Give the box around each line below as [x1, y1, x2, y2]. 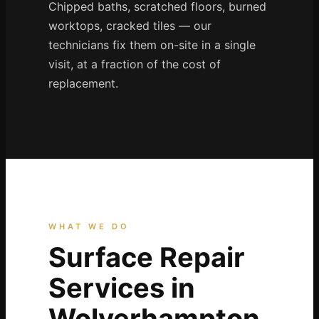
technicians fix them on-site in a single [48, 38, 256, 53]
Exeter [26, 142, 56, 153]
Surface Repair [48, 241, 245, 274]
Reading [26, 69, 62, 80]
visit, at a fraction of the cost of [48, 57, 221, 72]
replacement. [48, 76, 118, 91]
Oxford [26, 21, 57, 32]
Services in [48, 271, 195, 305]
